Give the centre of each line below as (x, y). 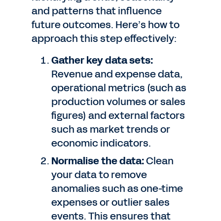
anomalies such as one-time (117, 188)
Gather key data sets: (102, 60)
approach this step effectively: (104, 38)
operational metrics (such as (119, 88)
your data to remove (99, 175)
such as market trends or (111, 129)
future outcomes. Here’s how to (106, 25)
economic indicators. (101, 143)
